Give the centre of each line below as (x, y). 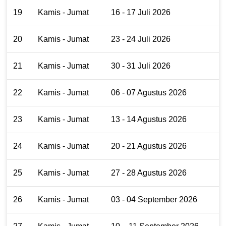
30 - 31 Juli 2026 (141, 66)
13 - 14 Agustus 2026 (149, 119)
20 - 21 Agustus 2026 (149, 146)
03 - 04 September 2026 (154, 199)
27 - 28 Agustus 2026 (149, 173)
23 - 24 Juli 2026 (141, 39)
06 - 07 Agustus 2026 (149, 92)
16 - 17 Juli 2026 (141, 12)
